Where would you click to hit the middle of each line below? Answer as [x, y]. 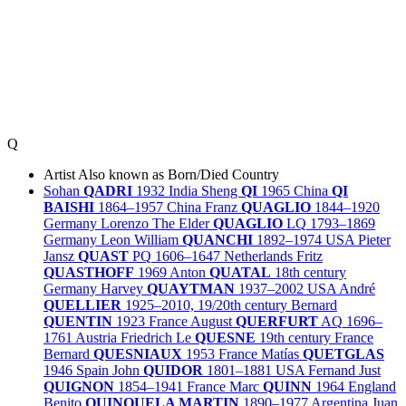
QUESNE [225, 337]
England [372, 386]
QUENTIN [78, 321]
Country [256, 174]
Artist [59, 174]
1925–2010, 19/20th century [206, 304]
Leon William [141, 239]
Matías [282, 353]
